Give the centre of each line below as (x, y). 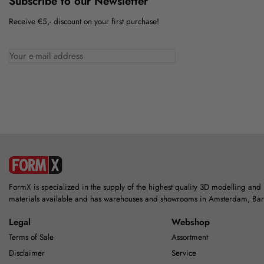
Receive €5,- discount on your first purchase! (84, 22)
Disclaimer (27, 253)
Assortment (190, 237)
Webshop (191, 222)
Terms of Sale (31, 237)
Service (184, 253)
